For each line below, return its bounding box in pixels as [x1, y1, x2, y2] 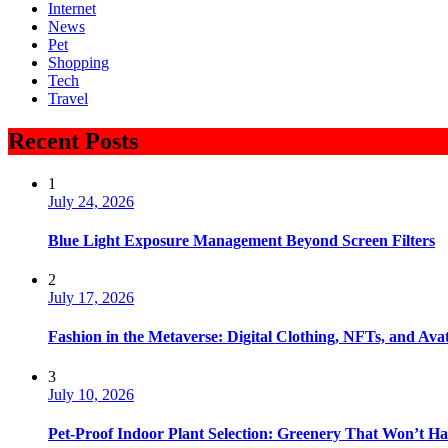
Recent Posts [8, 127, 138, 154]
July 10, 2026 [48, 385, 134, 403]
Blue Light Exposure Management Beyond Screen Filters [48, 231, 435, 249]
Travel [48, 89, 88, 107]
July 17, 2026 [48, 289, 134, 307]
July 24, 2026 [48, 192, 134, 210]
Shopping [48, 53, 109, 71]
